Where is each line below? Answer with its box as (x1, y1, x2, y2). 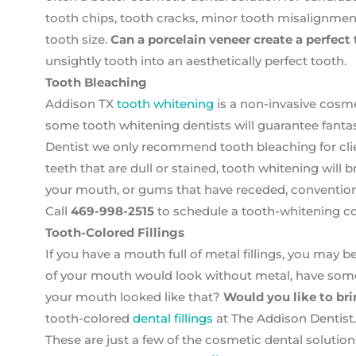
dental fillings (133, 311, 213, 326)
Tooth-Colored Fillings (45, 225, 184, 240)
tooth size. (45, 32, 110, 47)
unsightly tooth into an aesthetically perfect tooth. (45, 53, 346, 68)
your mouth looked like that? (45, 289, 223, 304)
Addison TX (45, 96, 117, 111)
